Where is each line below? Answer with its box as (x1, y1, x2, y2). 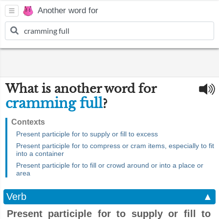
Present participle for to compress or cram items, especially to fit (16, 142, 214, 150)
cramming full (5, 95, 103, 111)
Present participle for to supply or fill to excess (16, 130, 158, 138)
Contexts (11, 118, 45, 126)
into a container (16, 150, 64, 157)
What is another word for (5, 82, 156, 96)
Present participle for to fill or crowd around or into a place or (16, 161, 203, 169)
